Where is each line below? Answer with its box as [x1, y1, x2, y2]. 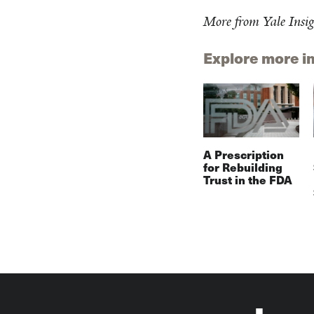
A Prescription [203, 146, 284, 163]
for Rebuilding [203, 159, 282, 176]
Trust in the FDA [203, 172, 292, 189]
